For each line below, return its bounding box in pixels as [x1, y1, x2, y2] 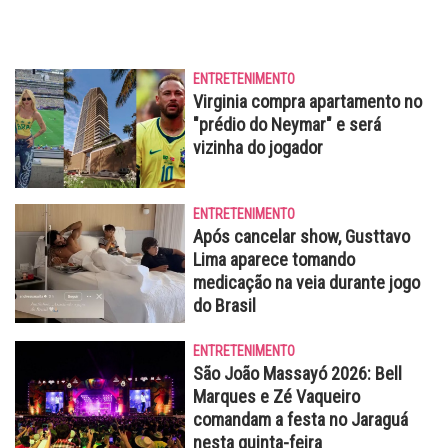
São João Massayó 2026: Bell [193, 363, 402, 385]
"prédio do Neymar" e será [193, 114, 381, 136]
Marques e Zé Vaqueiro [193, 386, 360, 408]
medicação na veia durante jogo [193, 272, 420, 294]
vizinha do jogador [193, 137, 323, 159]
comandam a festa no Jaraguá [193, 409, 408, 431]
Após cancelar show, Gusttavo [193, 226, 410, 248]
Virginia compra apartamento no [193, 91, 422, 113]
